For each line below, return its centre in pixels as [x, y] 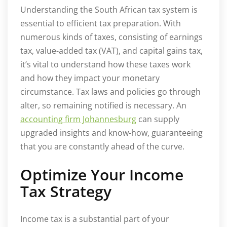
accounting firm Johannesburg [78, 119]
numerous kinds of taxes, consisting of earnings [111, 37]
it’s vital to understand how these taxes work [105, 64]
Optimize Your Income [102, 174]
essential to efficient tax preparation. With [101, 23]
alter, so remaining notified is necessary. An [103, 105]
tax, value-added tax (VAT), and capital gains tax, [111, 50]
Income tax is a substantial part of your [95, 219]
